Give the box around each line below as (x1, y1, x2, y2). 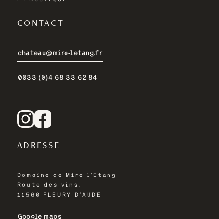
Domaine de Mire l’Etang (17, 173, 117, 178)
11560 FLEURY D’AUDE (17, 192, 102, 198)
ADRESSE (17, 139, 60, 151)
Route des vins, (17, 182, 81, 188)
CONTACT (17, 17, 64, 28)
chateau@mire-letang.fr (18, 49, 103, 57)
